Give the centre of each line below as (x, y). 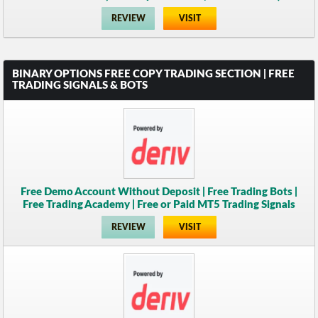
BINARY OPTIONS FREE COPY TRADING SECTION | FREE (154, 74)
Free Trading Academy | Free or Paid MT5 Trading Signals (159, 204)
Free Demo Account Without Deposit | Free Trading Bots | (159, 192)
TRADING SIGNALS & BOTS (80, 85)
